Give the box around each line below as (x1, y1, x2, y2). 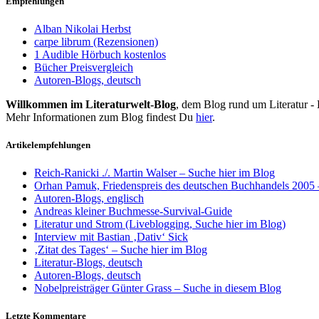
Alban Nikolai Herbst (34, 22, 131, 35)
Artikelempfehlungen (6, 140, 90, 151)
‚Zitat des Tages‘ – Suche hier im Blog (34, 244, 207, 256)
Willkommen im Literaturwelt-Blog (6, 98, 176, 110)
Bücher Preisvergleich (34, 61, 133, 73)
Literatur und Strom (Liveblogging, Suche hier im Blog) (34, 218, 286, 231)
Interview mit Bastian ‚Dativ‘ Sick (34, 231, 188, 244)
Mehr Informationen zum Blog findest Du (6, 110, 196, 123)
